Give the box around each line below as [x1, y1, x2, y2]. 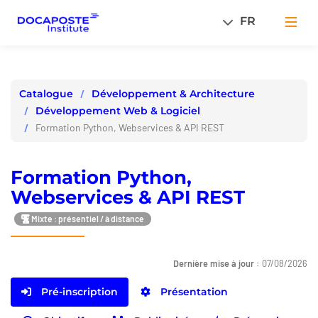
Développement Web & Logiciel [35, 104, 200, 117]
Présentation [158, 285, 228, 299]
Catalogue [19, 87, 73, 101]
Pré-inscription [38, 285, 118, 299]
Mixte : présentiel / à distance [30, 213, 144, 224]
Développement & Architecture [92, 87, 255, 100]
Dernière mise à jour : [173, 258, 262, 270]
